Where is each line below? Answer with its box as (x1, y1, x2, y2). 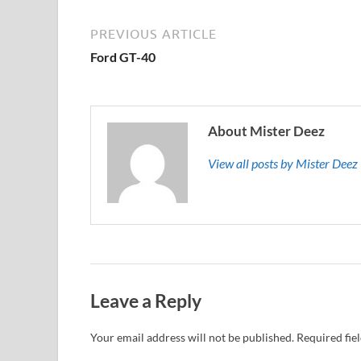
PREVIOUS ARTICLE (90, 26, 217, 41)
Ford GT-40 (90, 48, 156, 64)
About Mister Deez (208, 122, 325, 139)
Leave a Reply (90, 288, 201, 312)
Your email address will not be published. (90, 330, 294, 345)
